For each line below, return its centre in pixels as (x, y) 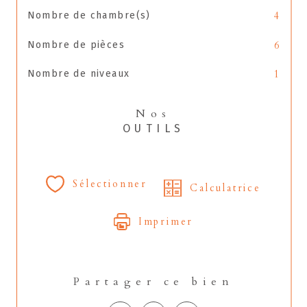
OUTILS (153, 128)
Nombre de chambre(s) (89, 16)
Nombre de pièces (76, 45)
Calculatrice (225, 188)
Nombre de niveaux (78, 74)
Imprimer (166, 222)
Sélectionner (110, 184)
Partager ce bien (159, 282)
